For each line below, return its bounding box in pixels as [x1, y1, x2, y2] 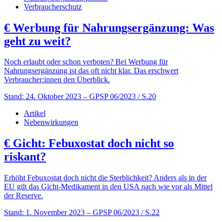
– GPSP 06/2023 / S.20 [83, 92, 156, 101]
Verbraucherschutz [24, 2, 82, 11]
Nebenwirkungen [24, 118, 78, 127]
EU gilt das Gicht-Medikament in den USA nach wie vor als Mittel [4, 182, 213, 191]
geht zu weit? [4, 34, 71, 48]
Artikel [24, 109, 46, 118]
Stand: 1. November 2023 [4, 208, 85, 217]
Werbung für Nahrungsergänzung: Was [10, 21, 214, 34]
